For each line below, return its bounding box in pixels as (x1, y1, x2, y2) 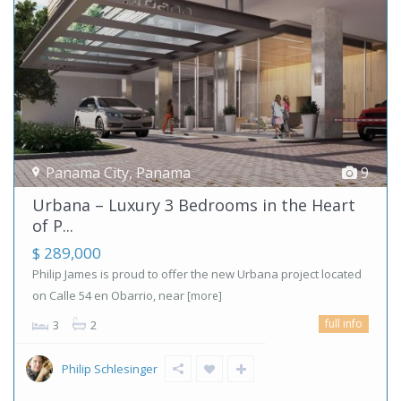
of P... (32, 214, 73, 236)
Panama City (46, 162, 129, 183)
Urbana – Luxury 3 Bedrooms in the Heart (32, 193, 355, 216)
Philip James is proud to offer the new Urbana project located (32, 265, 362, 282)
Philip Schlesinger (62, 360, 158, 377)
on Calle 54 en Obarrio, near (32, 286, 187, 303)
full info (325, 315, 363, 331)
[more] (187, 287, 222, 303)
